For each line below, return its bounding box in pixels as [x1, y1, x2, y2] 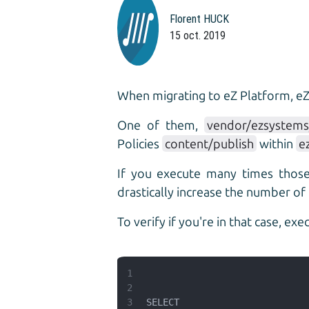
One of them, [117, 117, 204, 132]
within [256, 136, 296, 150]
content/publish [164, 136, 254, 150]
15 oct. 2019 [169, 29, 226, 42]
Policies [117, 136, 162, 150]
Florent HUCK [169, 12, 229, 26]
